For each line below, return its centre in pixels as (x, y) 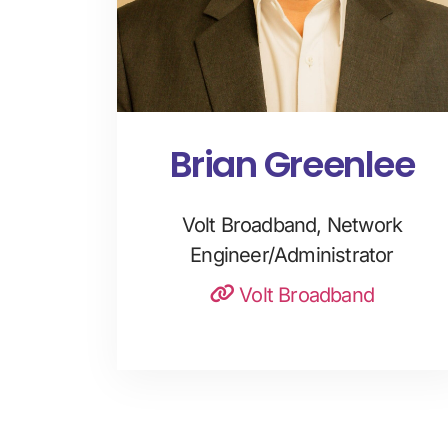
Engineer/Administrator (292, 255)
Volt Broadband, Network (292, 225)
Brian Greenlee (292, 165)
